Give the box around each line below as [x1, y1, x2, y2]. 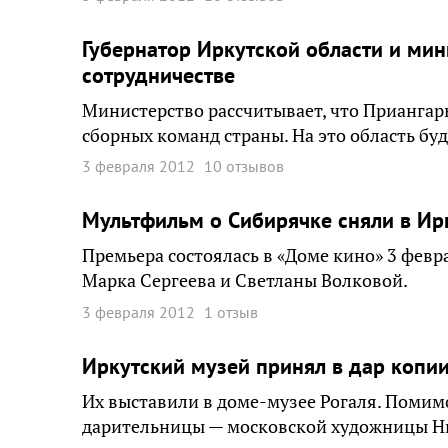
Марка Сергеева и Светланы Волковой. [82, 269, 408, 292]
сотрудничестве [82, 60, 235, 89]
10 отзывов [204, 156, 284, 176]
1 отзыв [204, 301, 258, 322]
